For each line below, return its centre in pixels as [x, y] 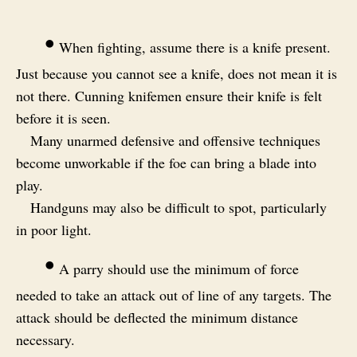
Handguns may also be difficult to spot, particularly [178, 207]
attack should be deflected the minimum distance [157, 317]
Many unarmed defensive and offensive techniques [175, 140]
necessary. [45, 339]
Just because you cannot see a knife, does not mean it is [177, 73]
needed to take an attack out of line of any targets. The [174, 294]
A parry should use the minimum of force [177, 268]
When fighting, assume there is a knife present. [193, 47]
